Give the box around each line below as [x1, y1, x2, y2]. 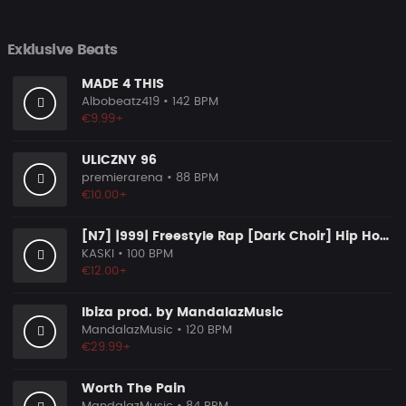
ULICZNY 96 [82, 154, 157, 167]
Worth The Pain [82, 382, 186, 395]
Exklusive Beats [7, 43, 118, 57]
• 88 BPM [167, 172, 218, 184]
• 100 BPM [118, 248, 173, 260]
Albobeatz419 [82, 96, 159, 108]
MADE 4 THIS [82, 78, 164, 91]
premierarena [82, 172, 163, 184]
